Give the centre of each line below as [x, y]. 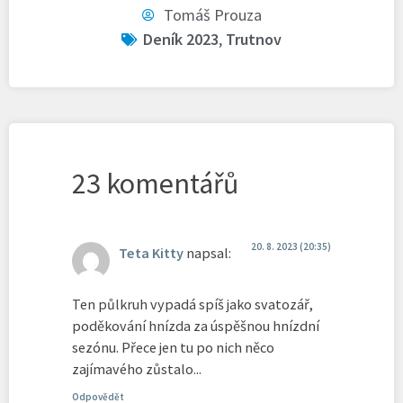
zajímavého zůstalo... [137, 368]
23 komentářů [155, 184]
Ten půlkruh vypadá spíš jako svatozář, [193, 304]
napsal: [209, 253]
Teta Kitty [151, 253]
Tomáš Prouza [212, 15]
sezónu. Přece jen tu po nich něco [173, 347]
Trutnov [254, 40]
